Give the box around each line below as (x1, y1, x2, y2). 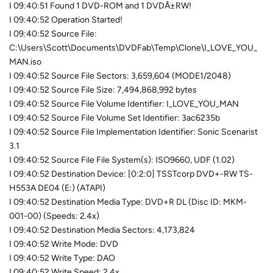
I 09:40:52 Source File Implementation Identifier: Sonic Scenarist (9, 126, 258, 137)
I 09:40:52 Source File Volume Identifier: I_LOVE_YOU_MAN (9, 98, 239, 109)
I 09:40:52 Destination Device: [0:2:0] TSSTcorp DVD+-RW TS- (9, 168, 253, 179)
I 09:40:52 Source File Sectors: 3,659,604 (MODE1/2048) (9, 70, 231, 81)
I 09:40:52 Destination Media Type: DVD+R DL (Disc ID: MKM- (9, 196, 247, 207)
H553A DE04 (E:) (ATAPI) (9, 182, 105, 193)
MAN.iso (9, 56, 41, 67)
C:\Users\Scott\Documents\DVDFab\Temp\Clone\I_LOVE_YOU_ (9, 42, 257, 53)
